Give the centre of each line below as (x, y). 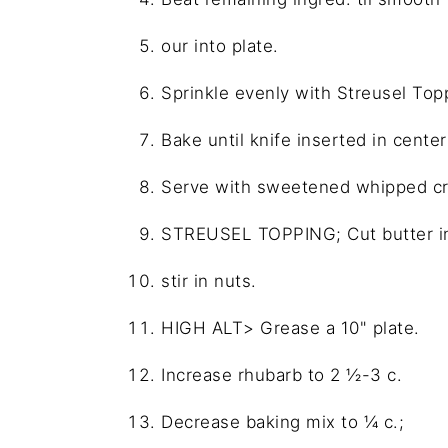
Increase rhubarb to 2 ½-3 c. (281, 374)
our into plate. (220, 45)
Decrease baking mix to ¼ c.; (282, 421)
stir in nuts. (209, 280)
